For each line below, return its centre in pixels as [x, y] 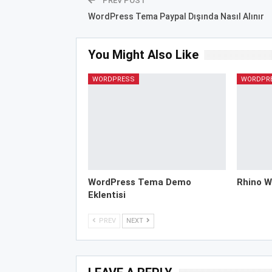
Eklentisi [107, 195]
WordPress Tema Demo [139, 182]
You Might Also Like [143, 54]
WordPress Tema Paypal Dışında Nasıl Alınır [176, 16]
